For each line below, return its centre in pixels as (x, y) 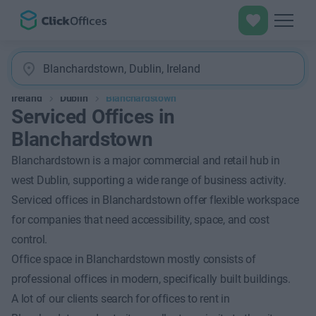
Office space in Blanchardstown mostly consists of (134, 259)
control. (30, 239)
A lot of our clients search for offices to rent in (121, 299)
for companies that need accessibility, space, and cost (140, 220)
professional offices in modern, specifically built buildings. (151, 279)
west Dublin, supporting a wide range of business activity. (149, 180)
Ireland (27, 98)
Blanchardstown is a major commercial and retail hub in (146, 160)
